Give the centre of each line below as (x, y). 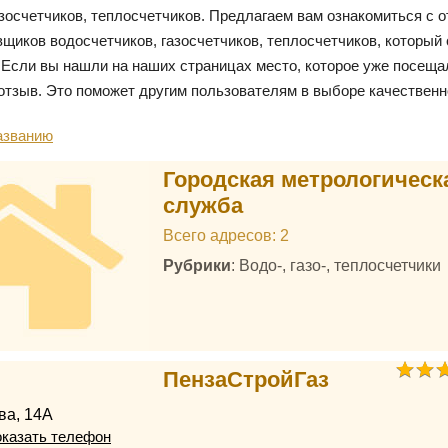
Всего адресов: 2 (225, 235)
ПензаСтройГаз (245, 379)
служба (202, 205)
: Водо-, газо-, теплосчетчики (335, 265)
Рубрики (196, 265)
